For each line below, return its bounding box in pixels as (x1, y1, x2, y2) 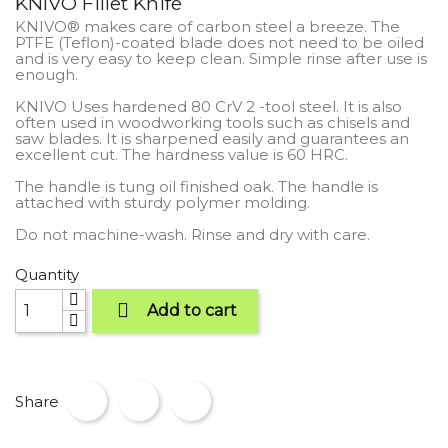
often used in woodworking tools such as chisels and (15, 112, 410, 132)
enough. (15, 64, 78, 84)
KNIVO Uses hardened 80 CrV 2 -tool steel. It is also (15, 96, 402, 116)
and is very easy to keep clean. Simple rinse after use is (15, 48, 427, 68)
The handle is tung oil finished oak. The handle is (15, 176, 378, 196)
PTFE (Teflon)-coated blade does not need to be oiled (15, 32, 424, 52)
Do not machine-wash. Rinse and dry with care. (15, 224, 370, 244)
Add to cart (147, 301, 238, 321)
